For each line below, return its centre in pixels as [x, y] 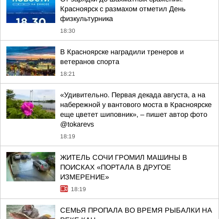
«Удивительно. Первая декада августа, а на [133, 95]
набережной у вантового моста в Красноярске [136, 105]
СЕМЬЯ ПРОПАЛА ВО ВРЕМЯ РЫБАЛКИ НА [136, 210]
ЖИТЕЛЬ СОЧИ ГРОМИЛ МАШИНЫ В [124, 157]
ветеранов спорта [90, 62]
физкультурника [87, 19]
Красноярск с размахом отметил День [123, 9]
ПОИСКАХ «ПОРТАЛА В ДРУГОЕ [116, 167]
